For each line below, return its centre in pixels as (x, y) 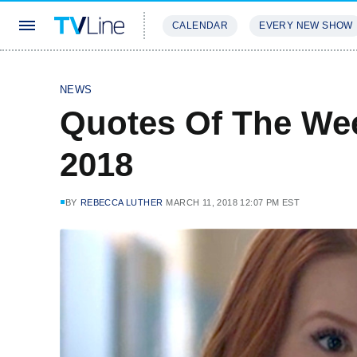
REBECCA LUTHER (122, 202)
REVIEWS (273, 73)
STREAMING (195, 73)
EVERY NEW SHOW (306, 25)
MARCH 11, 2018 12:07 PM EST (233, 202)
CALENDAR (200, 25)
